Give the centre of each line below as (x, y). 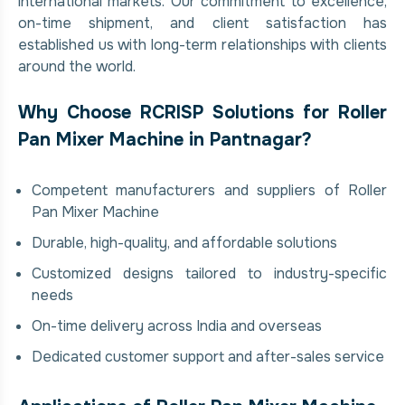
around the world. (77, 67)
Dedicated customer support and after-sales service (208, 357)
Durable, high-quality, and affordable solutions (184, 243)
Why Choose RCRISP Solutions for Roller (202, 113)
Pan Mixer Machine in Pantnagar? (165, 140)
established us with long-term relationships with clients (202, 45)
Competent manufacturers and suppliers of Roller (209, 191)
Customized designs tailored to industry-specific (209, 274)
